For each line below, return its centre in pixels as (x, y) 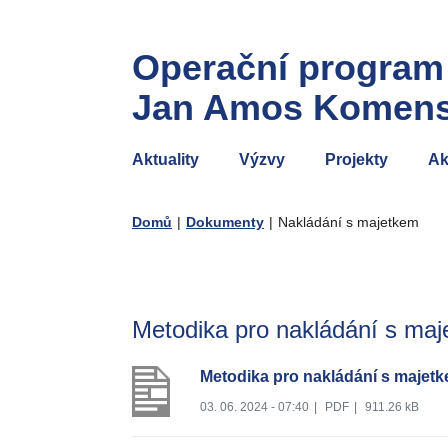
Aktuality (165, 159)
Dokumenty (225, 222)
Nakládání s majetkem (348, 222)
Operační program (288, 67)
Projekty (356, 159)
